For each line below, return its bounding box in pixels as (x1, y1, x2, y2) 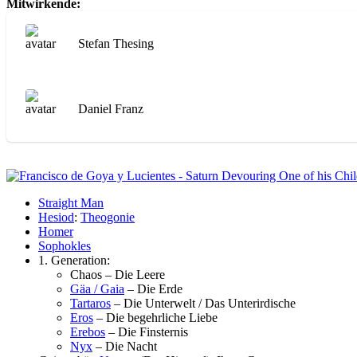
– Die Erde (124, 281, 182, 296)
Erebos (70, 324, 105, 339)
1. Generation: (38, 253, 110, 267)
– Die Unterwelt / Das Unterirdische (111, 296, 296, 310)
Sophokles (38, 238, 91, 253)
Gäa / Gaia (70, 281, 124, 296)
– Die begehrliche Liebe (93, 310, 218, 324)
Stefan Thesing (78, 36, 154, 50)
